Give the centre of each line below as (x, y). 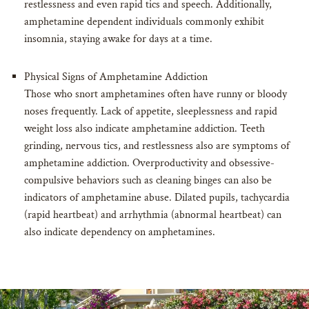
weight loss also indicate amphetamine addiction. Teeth (144, 128)
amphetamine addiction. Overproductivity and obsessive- (149, 163)
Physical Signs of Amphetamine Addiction (116, 77)
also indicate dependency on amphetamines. (120, 232)
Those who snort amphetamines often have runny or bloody (156, 94)
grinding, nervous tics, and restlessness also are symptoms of (157, 146)
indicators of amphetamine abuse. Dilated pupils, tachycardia (157, 197)
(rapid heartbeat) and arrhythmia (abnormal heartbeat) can (153, 215)
